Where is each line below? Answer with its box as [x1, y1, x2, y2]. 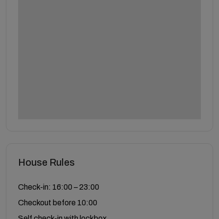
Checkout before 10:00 [18, 198, 97, 207]
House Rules [18, 156, 75, 168]
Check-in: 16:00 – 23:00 [18, 182, 99, 191]
